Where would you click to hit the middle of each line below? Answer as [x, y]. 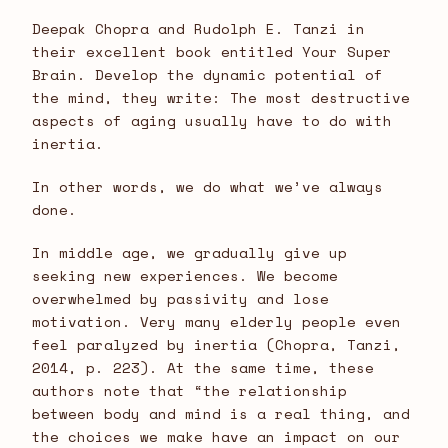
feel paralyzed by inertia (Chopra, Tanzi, [216, 345]
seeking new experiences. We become [185, 276]
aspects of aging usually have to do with [212, 121]
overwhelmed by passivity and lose [180, 299]
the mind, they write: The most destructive [221, 98]
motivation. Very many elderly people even [216, 322]
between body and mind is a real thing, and [221, 414]
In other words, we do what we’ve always [207, 187]
